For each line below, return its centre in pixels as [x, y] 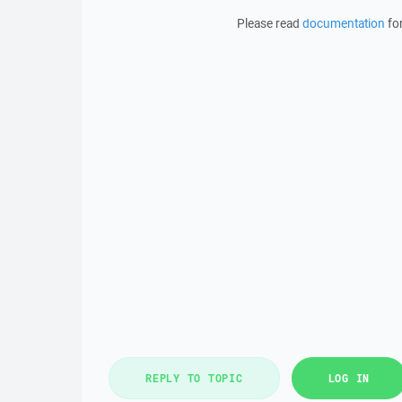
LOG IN [349, 378]
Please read [269, 23]
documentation [343, 23]
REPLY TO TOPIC [194, 378]
